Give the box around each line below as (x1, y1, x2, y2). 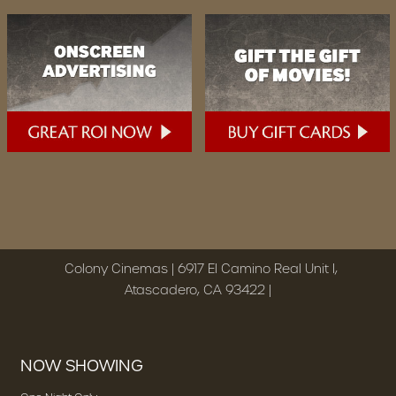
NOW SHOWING (19, 354, 143, 377)
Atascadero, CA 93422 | (125, 280, 271, 299)
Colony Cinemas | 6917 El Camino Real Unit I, (65, 259, 339, 278)
